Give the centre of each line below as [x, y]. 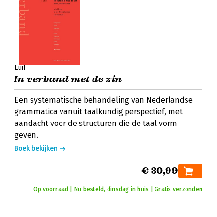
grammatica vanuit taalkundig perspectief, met [99, 112]
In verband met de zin [68, 79]
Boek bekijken [36, 148]
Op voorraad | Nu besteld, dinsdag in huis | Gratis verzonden [118, 189]
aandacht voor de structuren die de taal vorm [96, 123]
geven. [26, 135]
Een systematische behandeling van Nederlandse [104, 100]
